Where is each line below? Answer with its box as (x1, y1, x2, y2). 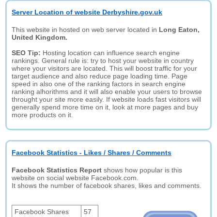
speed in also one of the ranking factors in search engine (12, 80, 186, 88)
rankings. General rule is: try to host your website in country (12, 57, 194, 64)
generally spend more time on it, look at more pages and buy (12, 103, 199, 111)
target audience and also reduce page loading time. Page (12, 72, 188, 80)
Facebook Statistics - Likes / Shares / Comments (12, 149, 172, 156)
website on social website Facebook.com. (12, 174, 139, 182)
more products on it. (12, 111, 74, 119)
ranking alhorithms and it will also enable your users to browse (12, 88, 202, 95)
